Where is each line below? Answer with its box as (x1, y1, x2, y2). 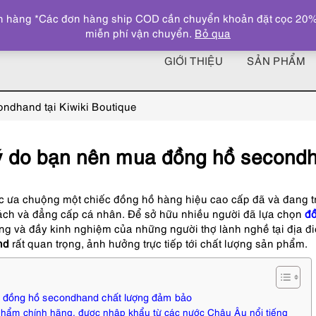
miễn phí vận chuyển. (85, 25, 195, 39)
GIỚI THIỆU (164, 53, 223, 68)
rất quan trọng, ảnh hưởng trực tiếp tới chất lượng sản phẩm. (9, 236, 308, 250)
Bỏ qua (195, 25, 231, 39)
